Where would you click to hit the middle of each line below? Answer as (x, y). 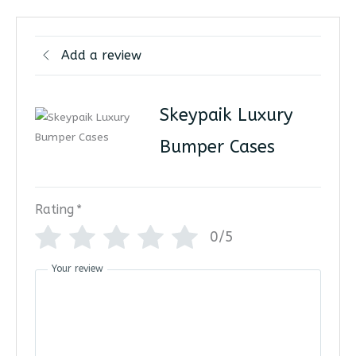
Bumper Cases (217, 147)
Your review (77, 268)
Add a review (101, 56)
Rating (54, 210)
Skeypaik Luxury (226, 115)
